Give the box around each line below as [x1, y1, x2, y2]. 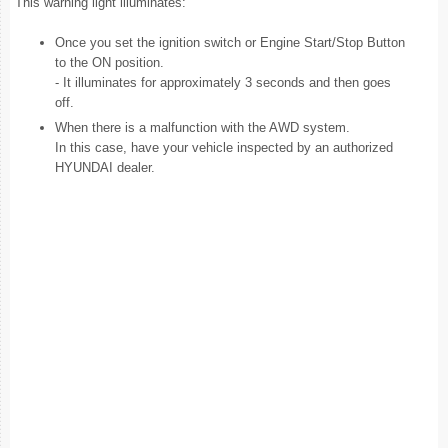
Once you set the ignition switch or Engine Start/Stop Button [55, 35, 405, 50]
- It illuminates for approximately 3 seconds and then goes [55, 75, 391, 90]
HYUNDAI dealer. [55, 160, 155, 175]
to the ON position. [55, 55, 164, 70]
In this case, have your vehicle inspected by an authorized [55, 140, 393, 155]
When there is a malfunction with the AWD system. [55, 120, 350, 135]
